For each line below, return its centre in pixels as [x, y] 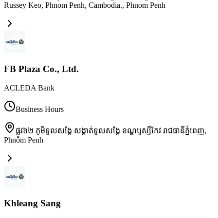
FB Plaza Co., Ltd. [41, 69]
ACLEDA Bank [29, 88]
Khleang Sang [32, 203]
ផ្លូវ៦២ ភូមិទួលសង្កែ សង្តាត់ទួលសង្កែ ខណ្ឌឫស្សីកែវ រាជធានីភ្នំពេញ [110, 130]
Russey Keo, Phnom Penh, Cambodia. [63, 5]
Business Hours [40, 109]
